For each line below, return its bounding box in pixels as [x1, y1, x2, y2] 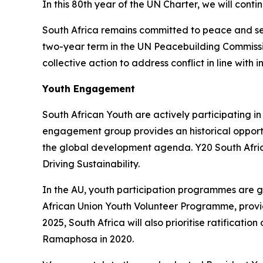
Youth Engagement [42, 83, 135, 95]
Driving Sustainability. [42, 158, 140, 170]
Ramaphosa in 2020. [42, 233, 134, 245]
